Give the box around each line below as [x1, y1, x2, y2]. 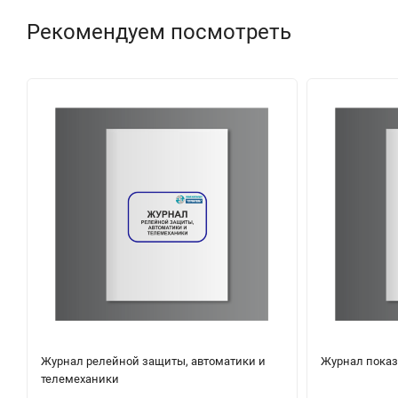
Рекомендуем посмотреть [27, 20, 291, 45]
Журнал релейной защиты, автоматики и [41, 354, 266, 368]
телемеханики [41, 371, 119, 386]
